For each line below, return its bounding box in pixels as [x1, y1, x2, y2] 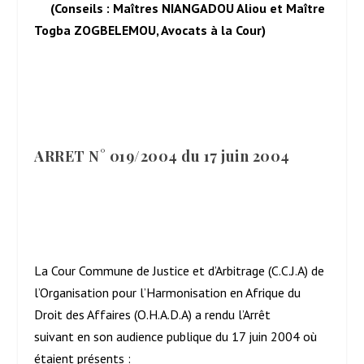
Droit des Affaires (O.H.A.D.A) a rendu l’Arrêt [34, 305, 271, 323]
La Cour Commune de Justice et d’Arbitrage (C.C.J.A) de [34, 262, 325, 279]
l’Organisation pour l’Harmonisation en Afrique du [34, 284, 301, 301]
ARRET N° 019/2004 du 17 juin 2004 [34, 146, 290, 167]
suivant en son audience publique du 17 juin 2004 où [34, 327, 318, 344]
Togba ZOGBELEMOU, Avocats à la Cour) [34, 21, 266, 38]
